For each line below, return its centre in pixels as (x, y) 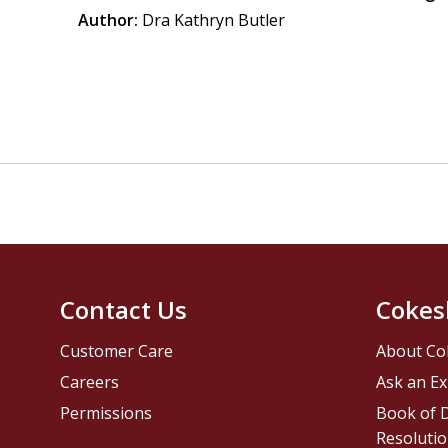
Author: (108, 20)
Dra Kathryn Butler (214, 20)
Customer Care (117, 351)
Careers (90, 382)
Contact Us (124, 310)
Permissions (106, 413)
